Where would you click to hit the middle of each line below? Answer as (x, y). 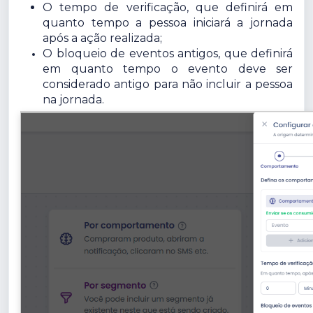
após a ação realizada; (102, 38)
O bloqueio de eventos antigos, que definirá (168, 53)
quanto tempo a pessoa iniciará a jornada (168, 22)
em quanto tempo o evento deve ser (168, 68)
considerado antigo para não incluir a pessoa (168, 84)
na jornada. (73, 99)
